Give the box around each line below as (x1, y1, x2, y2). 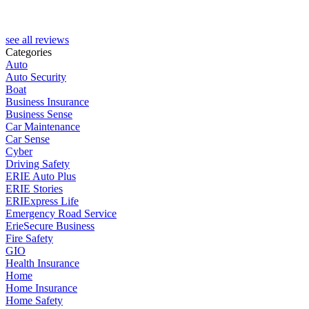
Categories (6, 46, 52, 59)
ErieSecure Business (6, 220, 94, 232)
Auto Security (6, 71, 66, 83)
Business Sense (6, 108, 72, 121)
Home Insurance (6, 282, 77, 295)
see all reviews (6, 34, 69, 46)
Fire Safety (6, 232, 53, 245)
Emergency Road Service (6, 208, 117, 220)
